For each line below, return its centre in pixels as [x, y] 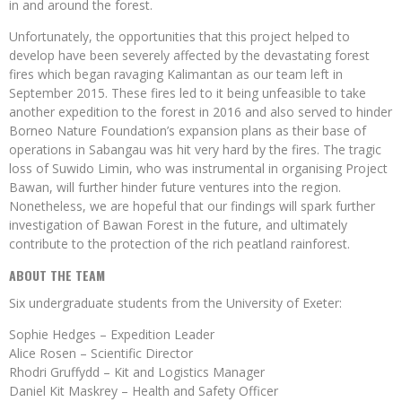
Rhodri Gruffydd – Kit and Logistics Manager [137, 371]
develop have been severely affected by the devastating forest [189, 55]
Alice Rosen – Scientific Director [101, 353]
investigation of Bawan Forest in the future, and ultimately [178, 224]
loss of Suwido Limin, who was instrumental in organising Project [198, 168]
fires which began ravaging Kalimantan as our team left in [176, 74]
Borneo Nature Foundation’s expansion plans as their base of [188, 130]
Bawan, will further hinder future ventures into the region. [175, 187]
